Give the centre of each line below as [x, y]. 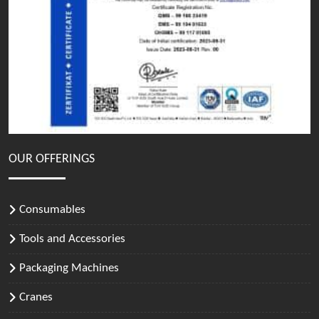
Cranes [36, 297]
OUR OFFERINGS [52, 159]
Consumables [52, 209]
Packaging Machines [69, 268]
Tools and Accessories [72, 239]
